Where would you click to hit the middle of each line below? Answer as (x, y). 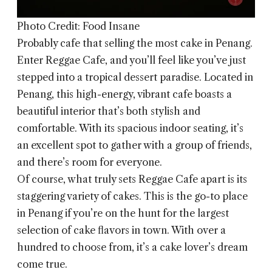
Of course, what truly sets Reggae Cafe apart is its (132, 179)
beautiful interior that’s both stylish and (109, 111)
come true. (42, 264)
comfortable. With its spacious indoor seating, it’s (130, 128)
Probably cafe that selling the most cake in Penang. (135, 43)
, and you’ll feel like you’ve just (175, 60)
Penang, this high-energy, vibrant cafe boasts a (124, 94)
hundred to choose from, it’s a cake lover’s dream (132, 247)
